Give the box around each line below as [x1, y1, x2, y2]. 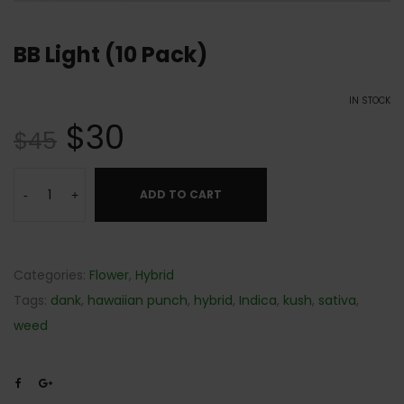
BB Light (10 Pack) [14, 40, 207, 70]
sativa [318, 291, 356, 310]
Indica [239, 291, 277, 310]
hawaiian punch [87, 291, 188, 310]
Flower [89, 266, 129, 285]
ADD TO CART [140, 187, 222, 203]
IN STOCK [349, 94, 390, 108]
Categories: [14, 266, 89, 285]
